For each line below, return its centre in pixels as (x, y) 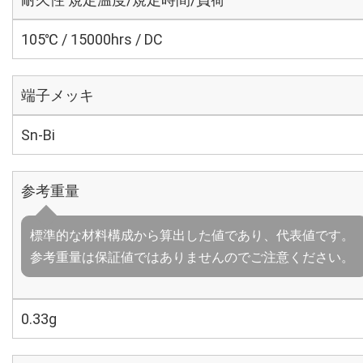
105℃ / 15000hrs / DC (92, 39)
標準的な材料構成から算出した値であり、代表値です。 (192, 235)
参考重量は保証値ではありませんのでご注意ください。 (192, 257)
